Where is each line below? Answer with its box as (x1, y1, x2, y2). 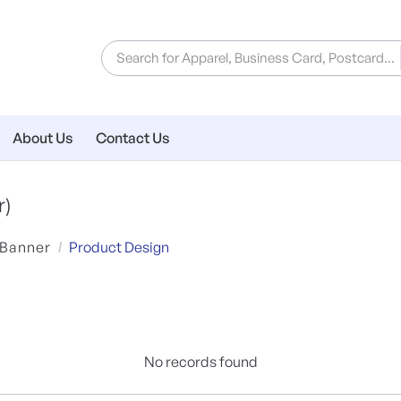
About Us (13, 129, 73, 148)
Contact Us (96, 129, 170, 148)
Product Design (69, 237, 169, 256)
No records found (143, 353, 258, 371)
